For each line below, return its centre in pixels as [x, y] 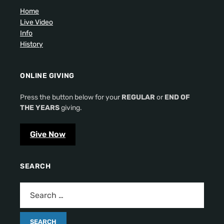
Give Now [48, 134]
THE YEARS [40, 108]
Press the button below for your [71, 97]
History [31, 44]
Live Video [36, 22]
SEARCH [35, 166]
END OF [177, 97]
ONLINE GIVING [47, 76]
